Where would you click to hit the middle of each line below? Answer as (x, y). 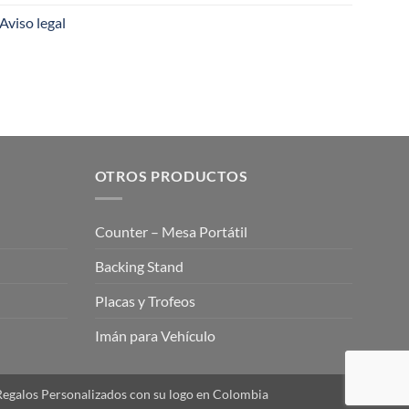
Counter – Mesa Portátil (171, 231)
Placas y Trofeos (145, 300)
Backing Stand (139, 266)
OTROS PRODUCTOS (171, 176)
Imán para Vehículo (155, 335)
